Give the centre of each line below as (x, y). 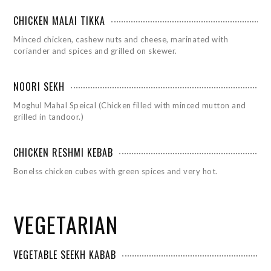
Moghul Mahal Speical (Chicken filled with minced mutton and (130, 105)
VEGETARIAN (66, 224)
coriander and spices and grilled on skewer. (95, 51)
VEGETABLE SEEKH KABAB (65, 254)
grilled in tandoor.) (49, 116)
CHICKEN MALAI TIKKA (60, 20)
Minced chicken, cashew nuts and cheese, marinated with (121, 39)
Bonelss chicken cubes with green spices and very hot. (116, 171)
